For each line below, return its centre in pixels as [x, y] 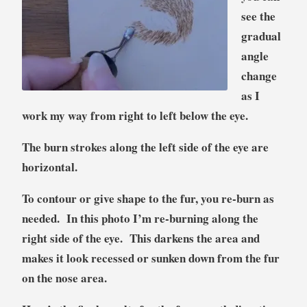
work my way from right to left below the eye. [135, 115]
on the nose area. [66, 278]
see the [258, 16]
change [259, 75]
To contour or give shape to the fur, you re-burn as [148, 198]
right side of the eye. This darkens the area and [140, 238]
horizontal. [49, 167]
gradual [261, 36]
